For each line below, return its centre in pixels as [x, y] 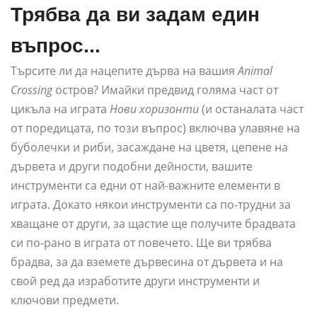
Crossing [31, 90]
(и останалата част [251, 109]
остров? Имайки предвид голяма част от [165, 90]
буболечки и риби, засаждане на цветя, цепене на [149, 148]
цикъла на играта [60, 109]
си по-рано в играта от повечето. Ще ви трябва [141, 243]
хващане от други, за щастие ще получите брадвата [153, 224]
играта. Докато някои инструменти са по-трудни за [151, 205]
